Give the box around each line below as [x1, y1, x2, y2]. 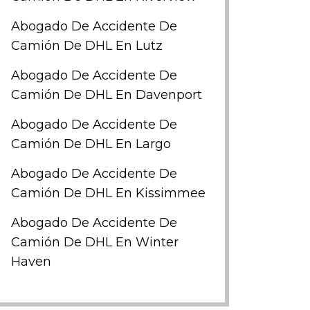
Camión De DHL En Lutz [11, 38, 163, 53]
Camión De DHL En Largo [11, 136, 171, 152]
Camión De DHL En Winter [11, 235, 179, 250]
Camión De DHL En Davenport [11, 87, 202, 102]
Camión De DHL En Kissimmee [11, 185, 206, 201]
